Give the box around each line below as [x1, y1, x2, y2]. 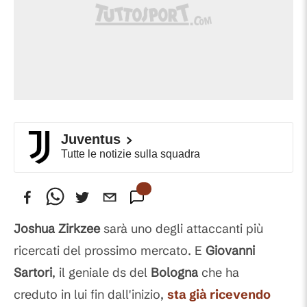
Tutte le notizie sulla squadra [61, 148, 200, 160]
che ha [198, 265, 239, 280]
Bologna [151, 265, 198, 280]
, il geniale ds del [52, 265, 151, 280]
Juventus [61, 132, 121, 147]
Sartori [14, 265, 52, 280]
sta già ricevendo [167, 286, 271, 302]
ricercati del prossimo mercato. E [14, 243, 206, 258]
